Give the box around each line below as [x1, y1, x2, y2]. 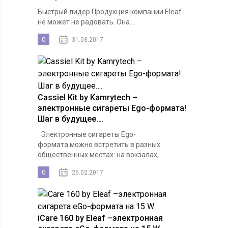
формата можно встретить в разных [37, 140, 160, 149]
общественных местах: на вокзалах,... [37, 151, 163, 159]
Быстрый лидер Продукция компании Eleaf [37, 8, 182, 16]
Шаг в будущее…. [37, 114, 104, 124]
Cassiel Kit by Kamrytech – [37, 93, 137, 103]
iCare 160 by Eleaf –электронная [37, 213, 163, 223]
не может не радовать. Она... [37, 18, 134, 26]
